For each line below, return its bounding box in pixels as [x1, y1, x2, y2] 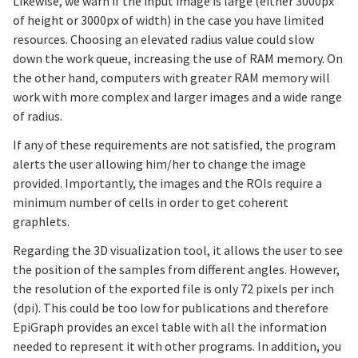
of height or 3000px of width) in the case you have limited [13, 12, 324, 29]
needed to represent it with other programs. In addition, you [13, 338, 341, 355]
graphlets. [13, 213, 70, 230]
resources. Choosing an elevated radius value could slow [13, 31, 314, 48]
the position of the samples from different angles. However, [13, 261, 340, 278]
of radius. [13, 108, 62, 125]
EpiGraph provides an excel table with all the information [13, 319, 327, 336]
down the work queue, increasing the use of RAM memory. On [13, 50, 343, 67]
